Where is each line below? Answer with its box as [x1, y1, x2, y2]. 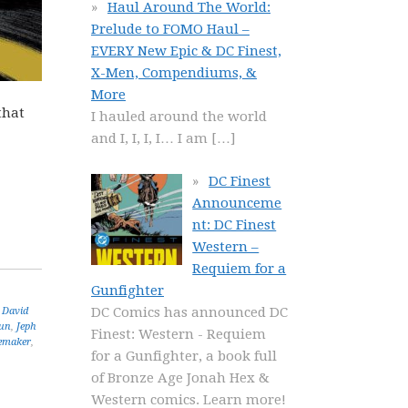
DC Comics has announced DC [91, 303, 288, 321]
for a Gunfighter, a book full [91, 347, 277, 364]
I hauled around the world [91, 108, 267, 125]
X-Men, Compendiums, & [91, 65, 257, 81]
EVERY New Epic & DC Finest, [91, 43, 281, 59]
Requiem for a [192, 260, 287, 277]
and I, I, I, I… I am [91, 130, 211, 147]
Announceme [192, 194, 282, 211]
